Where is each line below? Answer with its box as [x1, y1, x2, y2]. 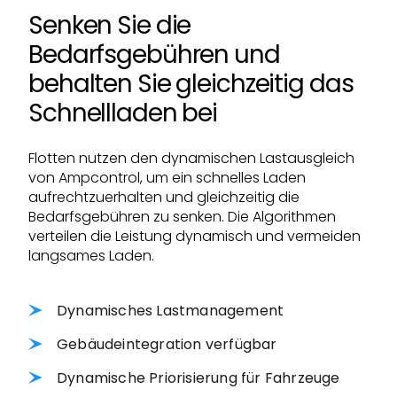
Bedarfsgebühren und [28, 36, 280, 72]
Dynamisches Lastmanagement [57, 300, 284, 321]
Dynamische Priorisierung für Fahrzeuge [57, 367, 340, 388]
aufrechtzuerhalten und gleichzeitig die [28, 186, 300, 207]
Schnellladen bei [28, 95, 218, 130]
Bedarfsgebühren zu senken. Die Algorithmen [28, 206, 336, 227]
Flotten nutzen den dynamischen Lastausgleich [28, 147, 354, 168]
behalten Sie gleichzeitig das [28, 66, 354, 101]
